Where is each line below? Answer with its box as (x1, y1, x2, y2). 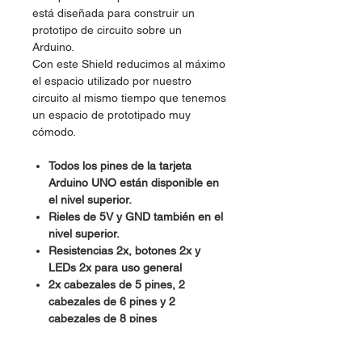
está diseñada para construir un (32, 6, 195, 20)
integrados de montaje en (48, 346, 179, 360)
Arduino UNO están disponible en (48, 176, 219, 190)
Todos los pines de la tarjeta (48, 159, 192, 173)
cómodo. (32, 125, 76, 139)
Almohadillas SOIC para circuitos (48, 329, 216, 343)
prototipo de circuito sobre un (32, 23, 182, 37)
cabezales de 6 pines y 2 (48, 295, 175, 309)
